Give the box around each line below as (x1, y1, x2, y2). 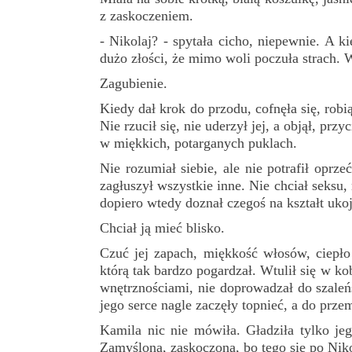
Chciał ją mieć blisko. (100, 219, 225, 236)
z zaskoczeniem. (100, 7, 193, 24)
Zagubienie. (100, 75, 167, 91)
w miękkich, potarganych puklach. (100, 134, 297, 151)
